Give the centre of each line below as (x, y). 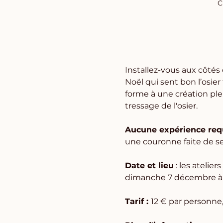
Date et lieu (149, 165)
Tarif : (138, 201)
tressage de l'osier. (161, 106)
